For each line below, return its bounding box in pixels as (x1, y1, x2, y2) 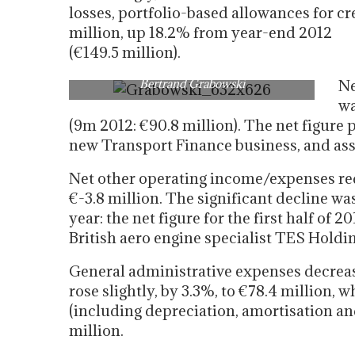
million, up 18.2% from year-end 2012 (69, 23, 332, 42)
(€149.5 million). (69, 43, 181, 62)
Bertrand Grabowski (139, 76, 245, 91)
